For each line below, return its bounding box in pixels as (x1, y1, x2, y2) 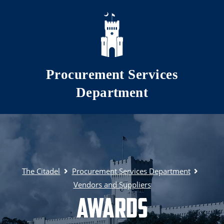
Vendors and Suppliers (73, 179, 151, 190)
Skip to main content (15, 7, 111, 21)
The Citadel (22, 166, 60, 176)
